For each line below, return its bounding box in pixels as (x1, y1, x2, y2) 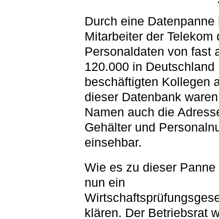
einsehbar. (84, 135, 142, 149)
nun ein (84, 175, 125, 189)
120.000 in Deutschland (84, 60, 215, 73)
